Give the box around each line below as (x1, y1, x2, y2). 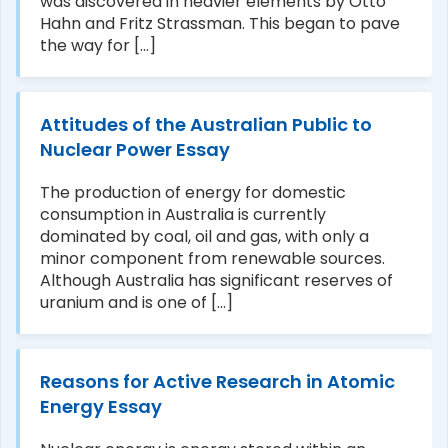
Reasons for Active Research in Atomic (40, 369, 395, 394)
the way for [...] (40, 34, 156, 57)
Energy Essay (40, 394, 162, 419)
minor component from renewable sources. (40, 247, 385, 270)
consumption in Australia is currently (40, 203, 326, 226)
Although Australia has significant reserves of (40, 269, 393, 292)
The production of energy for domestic (40, 181, 346, 204)
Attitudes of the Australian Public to (40, 112, 372, 137)
